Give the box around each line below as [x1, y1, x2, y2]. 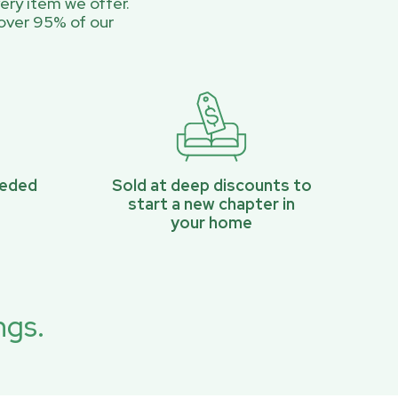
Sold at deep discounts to [111, 175, 312, 195]
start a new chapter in [128, 194, 296, 214]
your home [171, 212, 253, 233]
